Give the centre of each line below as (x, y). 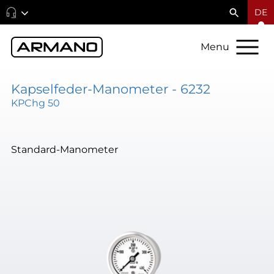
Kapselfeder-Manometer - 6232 (110, 89)
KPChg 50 (35, 102)
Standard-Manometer (64, 150)
